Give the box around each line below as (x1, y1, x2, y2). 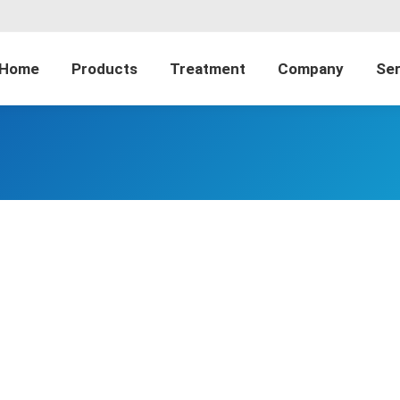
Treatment (170, 59, 246, 78)
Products (71, 59, 137, 78)
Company (278, 59, 344, 78)
